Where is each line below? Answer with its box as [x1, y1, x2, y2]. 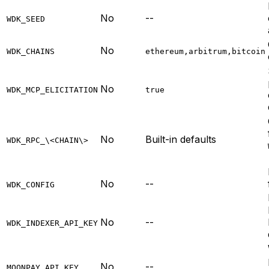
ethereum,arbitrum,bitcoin [145, 47, 265, 56]
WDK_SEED [7, 14, 45, 24]
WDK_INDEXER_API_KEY [7, 219, 98, 228]
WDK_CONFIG [7, 180, 55, 190]
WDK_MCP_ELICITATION [7, 85, 98, 95]
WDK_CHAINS [7, 47, 55, 56]
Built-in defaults [145, 133, 216, 146]
